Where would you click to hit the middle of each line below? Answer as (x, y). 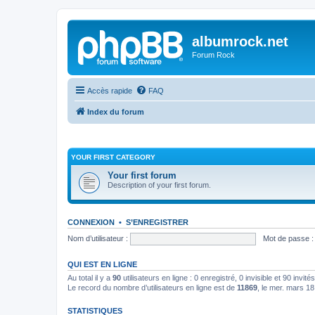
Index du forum (116, 111)
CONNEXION (91, 222)
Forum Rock (213, 55)
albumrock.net (240, 41)
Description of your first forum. (159, 185)
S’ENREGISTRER (157, 222)
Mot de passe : (288, 238)
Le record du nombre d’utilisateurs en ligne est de (152, 288)
